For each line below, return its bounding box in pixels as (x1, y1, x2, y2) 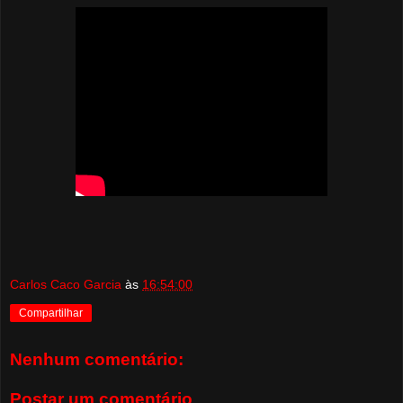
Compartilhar (19, 306, 83, 319)
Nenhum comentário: (10, 350, 184, 370)
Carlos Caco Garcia (10, 276, 121, 291)
